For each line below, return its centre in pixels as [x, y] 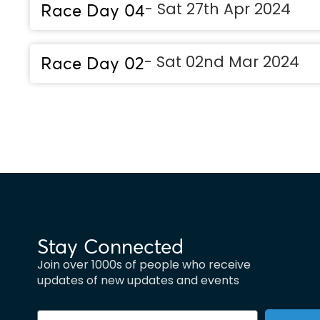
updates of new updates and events [138, 280]
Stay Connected [110, 247]
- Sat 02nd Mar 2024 [222, 62]
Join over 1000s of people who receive [144, 265]
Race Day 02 [92, 64]
